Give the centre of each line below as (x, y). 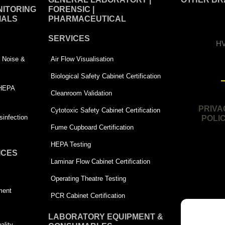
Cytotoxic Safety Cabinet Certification (106, 110)
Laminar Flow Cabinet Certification (101, 161)
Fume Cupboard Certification (92, 127)
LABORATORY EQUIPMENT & (106, 216)
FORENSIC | (72, 9)
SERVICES (69, 38)
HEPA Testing (71, 144)
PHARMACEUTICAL (87, 19)
